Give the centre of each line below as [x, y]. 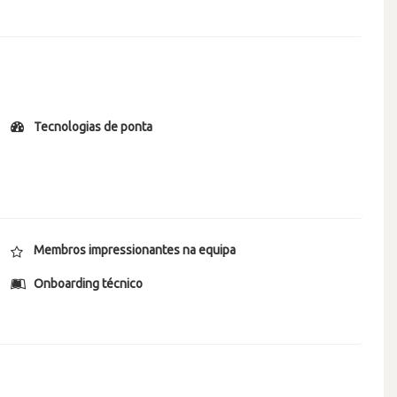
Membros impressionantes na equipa [135, 250]
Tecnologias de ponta [93, 127]
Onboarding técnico [89, 284]
